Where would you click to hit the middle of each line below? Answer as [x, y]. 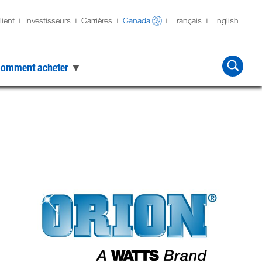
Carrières [96, 20]
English [225, 20]
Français [187, 20]
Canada [136, 20]
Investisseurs [48, 20]
